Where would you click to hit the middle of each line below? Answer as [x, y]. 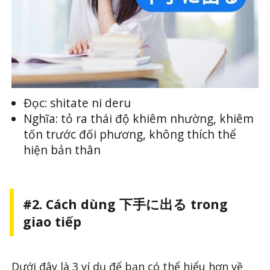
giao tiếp [52, 221]
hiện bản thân [62, 150]
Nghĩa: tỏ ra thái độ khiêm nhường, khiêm [139, 118]
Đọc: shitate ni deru [77, 103]
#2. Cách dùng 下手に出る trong [125, 204]
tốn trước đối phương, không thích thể [130, 134]
